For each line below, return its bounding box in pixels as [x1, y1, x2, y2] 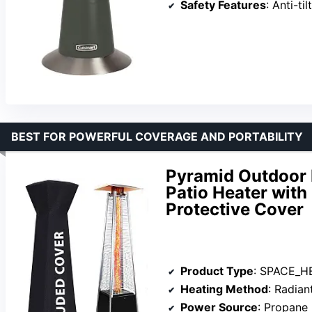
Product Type [180, 263, 253, 278]
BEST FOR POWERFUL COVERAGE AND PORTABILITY [11, 130, 303, 144]
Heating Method [180, 281, 268, 296]
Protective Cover [166, 199, 304, 220]
